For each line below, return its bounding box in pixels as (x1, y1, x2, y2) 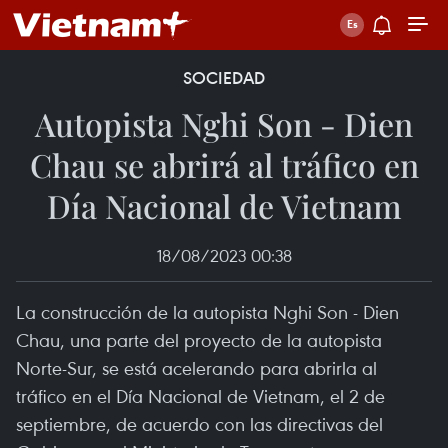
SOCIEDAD (183, 67, 265, 89)
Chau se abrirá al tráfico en (29, 143, 419, 186)
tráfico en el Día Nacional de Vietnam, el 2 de (16, 383, 385, 408)
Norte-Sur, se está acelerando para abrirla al (16, 355, 377, 380)
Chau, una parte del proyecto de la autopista (16, 327, 382, 352)
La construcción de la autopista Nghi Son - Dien (16, 299, 399, 324)
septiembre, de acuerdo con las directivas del (16, 411, 383, 436)
